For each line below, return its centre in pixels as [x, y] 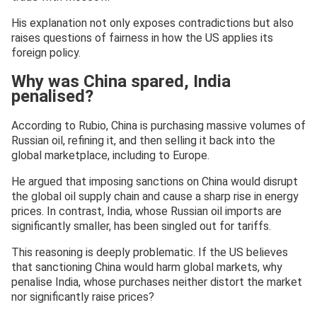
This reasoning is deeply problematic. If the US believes [150, 253]
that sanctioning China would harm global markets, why [147, 267]
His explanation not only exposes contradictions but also [152, 23]
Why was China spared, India [121, 82]
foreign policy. [46, 53]
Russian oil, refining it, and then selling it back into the [143, 141]
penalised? [52, 97]
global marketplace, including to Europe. [110, 156]
